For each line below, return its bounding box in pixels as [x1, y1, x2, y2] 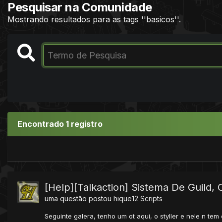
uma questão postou [45, 194, 113, 203]
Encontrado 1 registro [17, 118, 103, 129]
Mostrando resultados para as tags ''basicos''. [7, 14, 181, 24]
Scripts [140, 194, 163, 203]
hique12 [113, 194, 138, 203]
